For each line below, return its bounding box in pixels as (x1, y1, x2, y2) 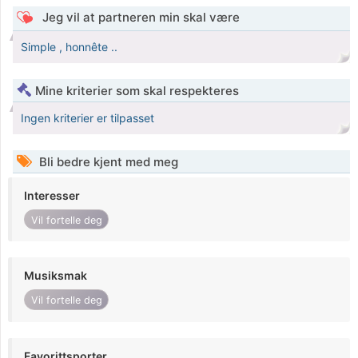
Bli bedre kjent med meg (36, 154, 178, 170)
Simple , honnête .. (21, 40, 117, 54)
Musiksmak (24, 268, 87, 283)
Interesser (24, 189, 80, 203)
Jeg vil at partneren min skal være (38, 10, 240, 26)
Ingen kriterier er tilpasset (21, 111, 154, 125)
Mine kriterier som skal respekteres (35, 83, 239, 99)
